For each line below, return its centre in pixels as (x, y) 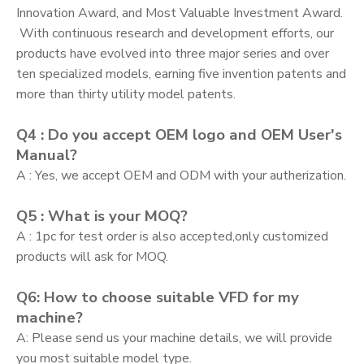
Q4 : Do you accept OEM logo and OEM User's (179, 135)
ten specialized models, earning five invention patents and (181, 74)
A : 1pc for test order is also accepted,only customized (172, 236)
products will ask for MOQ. (92, 257)
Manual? (47, 155)
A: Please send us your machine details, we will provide (174, 338)
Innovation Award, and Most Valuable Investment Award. (180, 13)
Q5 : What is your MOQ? (102, 216)
